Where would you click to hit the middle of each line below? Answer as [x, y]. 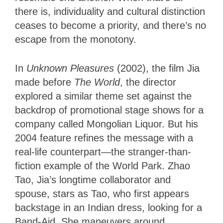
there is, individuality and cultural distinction [110, 12]
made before [45, 82]
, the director [148, 82]
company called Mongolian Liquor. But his [107, 124]
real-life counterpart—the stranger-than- [103, 152]
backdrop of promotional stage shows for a [109, 110]
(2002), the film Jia [158, 68]
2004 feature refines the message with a [104, 138]
